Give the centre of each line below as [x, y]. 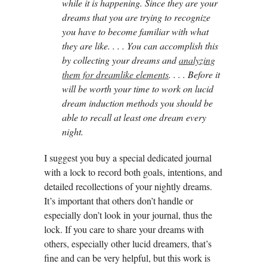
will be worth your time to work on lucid [138, 89]
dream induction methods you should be [137, 103]
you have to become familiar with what [135, 32]
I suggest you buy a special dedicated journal [128, 158]
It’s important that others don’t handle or [119, 201]
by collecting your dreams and [120, 60]
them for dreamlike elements [115, 74]
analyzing [197, 60]
